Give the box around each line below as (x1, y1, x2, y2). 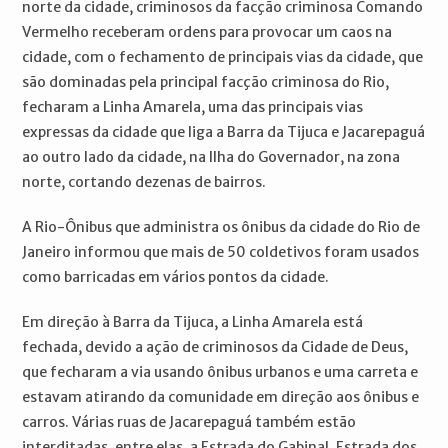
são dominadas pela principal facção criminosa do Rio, (22, 73, 390, 92)
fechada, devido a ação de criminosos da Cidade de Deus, (22, 338, 409, 357)
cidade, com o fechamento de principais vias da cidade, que (22, 48, 424, 67)
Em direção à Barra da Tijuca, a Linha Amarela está (22, 313, 364, 332)
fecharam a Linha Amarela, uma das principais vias (22, 98, 364, 117)
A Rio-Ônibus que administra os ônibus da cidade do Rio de (22, 218, 421, 237)
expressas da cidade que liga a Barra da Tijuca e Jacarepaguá (22, 123, 426, 142)
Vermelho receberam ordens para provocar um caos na (22, 23, 393, 42)
